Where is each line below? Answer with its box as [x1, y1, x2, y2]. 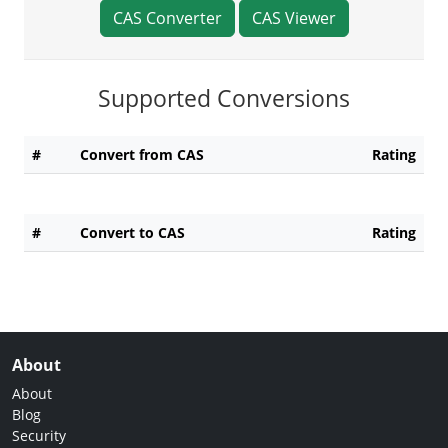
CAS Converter [112, 6, 222, 29]
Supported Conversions [98, 81, 350, 114]
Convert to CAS [80, 222, 185, 242]
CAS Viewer [251, 6, 336, 29]
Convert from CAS [80, 144, 204, 164]
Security [12, 425, 66, 445]
